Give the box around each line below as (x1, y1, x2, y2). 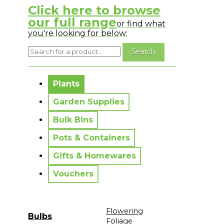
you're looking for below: (28, 28, 127, 38)
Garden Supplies (53, 96, 124, 106)
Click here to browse (28, 2, 160, 17)
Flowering (105, 206, 143, 215)
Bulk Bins (53, 114, 93, 124)
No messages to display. (28, 67, 121, 77)
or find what (116, 18, 165, 28)
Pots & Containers (53, 132, 130, 142)
